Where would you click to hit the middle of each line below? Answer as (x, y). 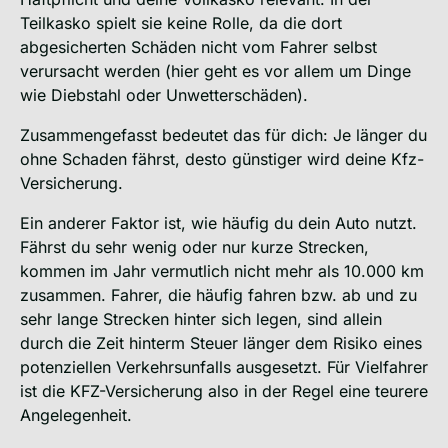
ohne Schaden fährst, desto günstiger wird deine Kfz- (222, 158)
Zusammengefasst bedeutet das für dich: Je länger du (223, 134)
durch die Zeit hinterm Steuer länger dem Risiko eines (221, 342)
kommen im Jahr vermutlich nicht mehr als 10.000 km (222, 270)
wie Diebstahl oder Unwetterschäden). (164, 94)
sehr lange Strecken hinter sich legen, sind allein (201, 318)
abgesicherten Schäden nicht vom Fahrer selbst (198, 46)
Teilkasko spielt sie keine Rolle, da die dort (181, 22)
